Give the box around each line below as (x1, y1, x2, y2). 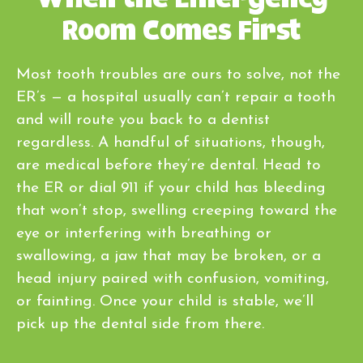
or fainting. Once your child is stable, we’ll (16, 294, 314, 310)
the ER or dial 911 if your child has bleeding (16, 181, 326, 197)
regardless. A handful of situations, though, (16, 135, 325, 152)
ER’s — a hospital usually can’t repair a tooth (16, 90, 335, 106)
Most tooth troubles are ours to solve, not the (16, 67, 340, 83)
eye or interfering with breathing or (16, 226, 271, 242)
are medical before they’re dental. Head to (16, 158, 321, 174)
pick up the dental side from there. (16, 317, 264, 333)
